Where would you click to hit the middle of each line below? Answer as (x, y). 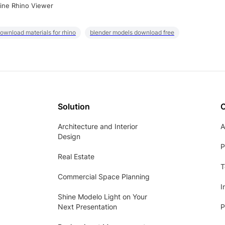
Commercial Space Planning (104, 177)
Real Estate (76, 157)
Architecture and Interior (98, 127)
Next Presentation (87, 207)
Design (69, 137)
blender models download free (132, 33)
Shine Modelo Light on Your (102, 197)
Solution (74, 107)
